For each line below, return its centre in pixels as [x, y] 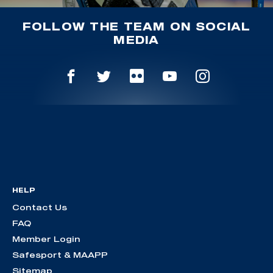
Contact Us [40, 207]
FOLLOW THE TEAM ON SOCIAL [136, 26]
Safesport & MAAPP [60, 255]
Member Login [46, 239]
